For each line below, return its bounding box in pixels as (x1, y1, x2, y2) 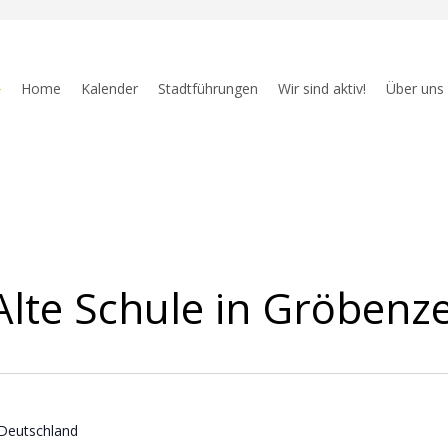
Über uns (386, 79, 445, 98)
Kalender (81, 79, 139, 98)
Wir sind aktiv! (278, 79, 367, 98)
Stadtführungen (158, 79, 259, 98)
